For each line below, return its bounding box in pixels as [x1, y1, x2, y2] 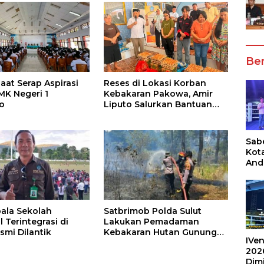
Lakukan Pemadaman [103, 216, 199, 227]
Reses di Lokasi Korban [103, 77, 206, 88]
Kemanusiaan [103, 109, 163, 120]
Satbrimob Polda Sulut [103, 206, 202, 217]
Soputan [103, 237, 143, 249]
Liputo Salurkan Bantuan [103, 98, 212, 110]
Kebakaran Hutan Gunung [103, 227, 217, 238]
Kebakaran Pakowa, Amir [103, 88, 213, 99]
